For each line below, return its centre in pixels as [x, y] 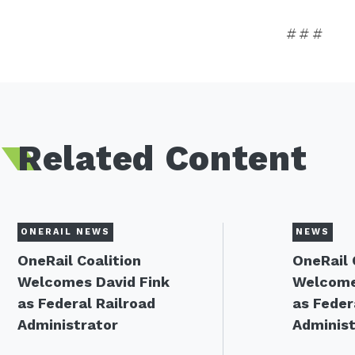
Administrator [68, 324]
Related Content [162, 158]
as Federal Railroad [86, 303]
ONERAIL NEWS [65, 232]
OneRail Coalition [79, 260]
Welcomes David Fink [94, 282]
